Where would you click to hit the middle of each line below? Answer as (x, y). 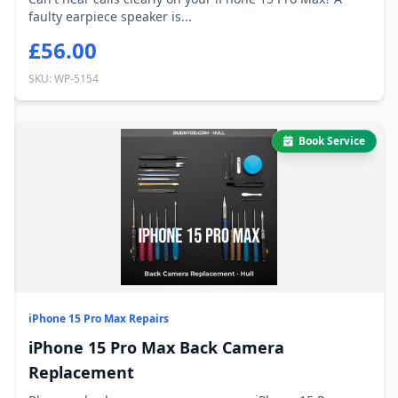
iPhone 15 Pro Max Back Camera (156, 347)
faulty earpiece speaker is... (110, 16)
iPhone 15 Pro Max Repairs (99, 318)
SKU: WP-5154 (64, 79)
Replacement (81, 372)
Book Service (332, 141)
